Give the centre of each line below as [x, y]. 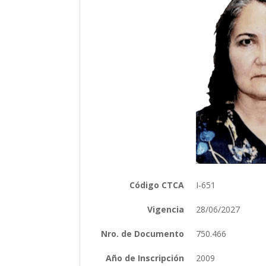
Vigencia [166, 209]
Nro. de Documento [143, 233]
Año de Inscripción [145, 258]
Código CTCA [157, 185]
